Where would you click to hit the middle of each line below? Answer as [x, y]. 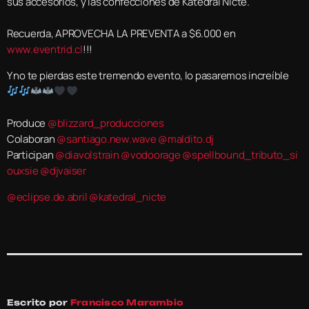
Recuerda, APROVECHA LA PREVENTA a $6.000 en [121, 33]
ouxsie [23, 170]
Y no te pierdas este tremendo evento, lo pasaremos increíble [148, 75]
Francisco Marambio [127, 302]
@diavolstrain [87, 154]
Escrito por [39, 302]
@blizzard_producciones [106, 123]
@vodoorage [151, 154]
